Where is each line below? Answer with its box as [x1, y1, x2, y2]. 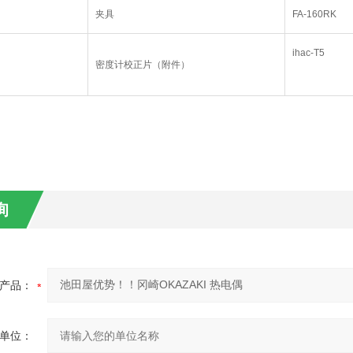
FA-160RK [292, 9, 336, 20]
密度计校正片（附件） [95, 59, 190, 70]
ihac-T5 [292, 47, 325, 58]
